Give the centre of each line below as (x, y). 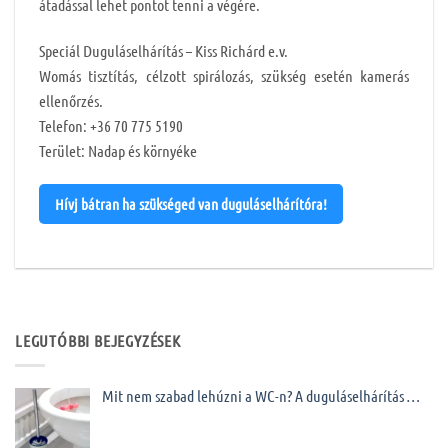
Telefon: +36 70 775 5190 (111, 125)
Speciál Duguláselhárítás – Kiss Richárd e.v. (163, 50)
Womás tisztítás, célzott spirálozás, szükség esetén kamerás (224, 75)
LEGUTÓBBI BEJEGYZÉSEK (98, 341)
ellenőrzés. (71, 100)
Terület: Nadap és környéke (118, 150)
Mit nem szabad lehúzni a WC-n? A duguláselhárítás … (261, 395)
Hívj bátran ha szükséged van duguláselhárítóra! (191, 203)
